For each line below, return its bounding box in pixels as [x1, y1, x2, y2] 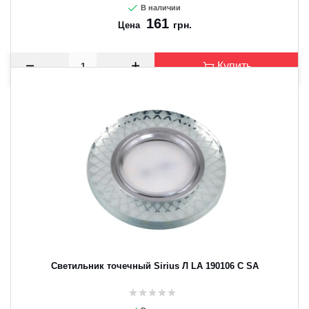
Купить [217, 60, 252, 72]
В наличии [139, 3, 181, 12]
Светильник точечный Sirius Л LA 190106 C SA [50, 261, 259, 271]
